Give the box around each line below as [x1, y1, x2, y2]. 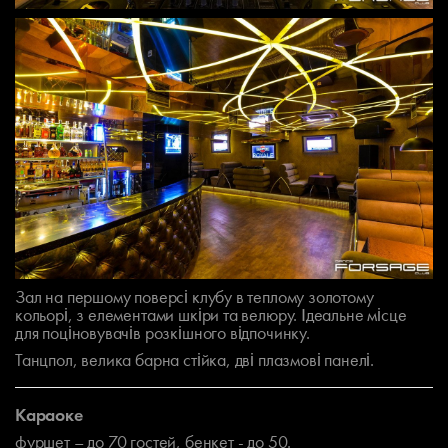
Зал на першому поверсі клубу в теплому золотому [15, 285, 374, 309]
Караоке [15, 403, 83, 427]
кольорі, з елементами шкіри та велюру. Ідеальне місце [15, 303, 407, 327]
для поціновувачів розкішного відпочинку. [15, 321, 310, 345]
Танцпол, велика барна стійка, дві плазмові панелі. [15, 348, 375, 372]
